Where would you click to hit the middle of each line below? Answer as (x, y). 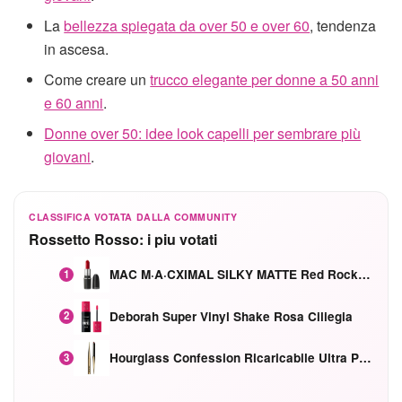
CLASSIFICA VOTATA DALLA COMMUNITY (133, 216)
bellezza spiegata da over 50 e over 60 (187, 25)
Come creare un (97, 79)
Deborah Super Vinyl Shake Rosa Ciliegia (232, 316)
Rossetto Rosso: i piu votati (123, 240)
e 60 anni (74, 102)
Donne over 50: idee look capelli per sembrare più (203, 133)
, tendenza (343, 25)
